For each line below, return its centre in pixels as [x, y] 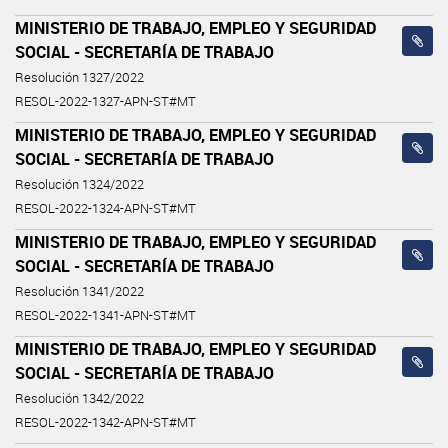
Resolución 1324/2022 [79, 184]
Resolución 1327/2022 [79, 77]
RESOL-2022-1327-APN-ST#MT [105, 101]
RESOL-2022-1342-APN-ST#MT [105, 422]
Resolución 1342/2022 [79, 398]
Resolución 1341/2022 [79, 291]
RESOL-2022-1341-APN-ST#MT [105, 315]
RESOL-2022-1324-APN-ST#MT [105, 208]
